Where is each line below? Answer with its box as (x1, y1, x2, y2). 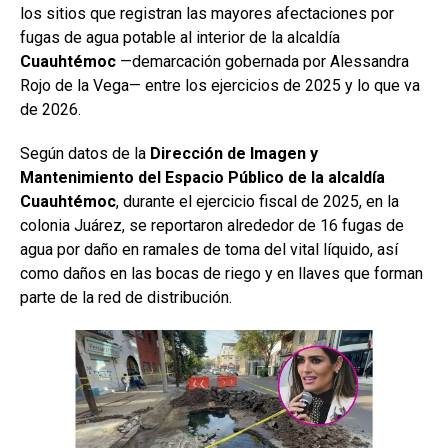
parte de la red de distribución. (20, 287, 232, 307)
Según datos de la (20, 143, 150, 163)
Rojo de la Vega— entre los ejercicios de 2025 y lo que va (20, 75, 420, 95)
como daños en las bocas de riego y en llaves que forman (20, 263, 423, 283)
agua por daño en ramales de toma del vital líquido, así (20, 239, 398, 259)
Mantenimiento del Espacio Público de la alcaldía (20, 167, 385, 187)
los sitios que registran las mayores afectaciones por (20, 3, 394, 23)
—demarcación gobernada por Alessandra (116, 51, 409, 71)
